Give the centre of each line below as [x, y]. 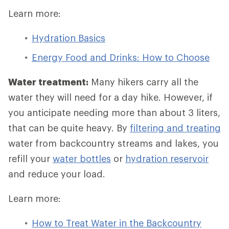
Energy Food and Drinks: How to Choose [121, 57]
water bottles [82, 158]
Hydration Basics [68, 38]
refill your [30, 158]
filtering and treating [175, 128]
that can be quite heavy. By [69, 128]
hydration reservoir [167, 158]
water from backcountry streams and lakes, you [113, 143]
